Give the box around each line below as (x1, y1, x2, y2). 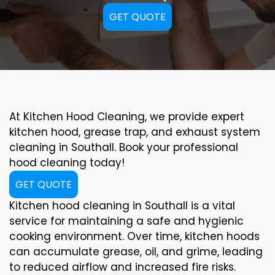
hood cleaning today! (9, 155, 125, 171)
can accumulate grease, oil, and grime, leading (9, 244, 263, 260)
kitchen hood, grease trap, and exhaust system (9, 125, 260, 140)
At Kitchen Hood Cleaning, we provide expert (9, 109, 244, 125)
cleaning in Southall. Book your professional (9, 140, 238, 155)
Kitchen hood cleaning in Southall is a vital (9, 198, 235, 214)
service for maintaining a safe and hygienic (9, 214, 244, 229)
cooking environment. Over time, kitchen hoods (9, 229, 260, 244)
